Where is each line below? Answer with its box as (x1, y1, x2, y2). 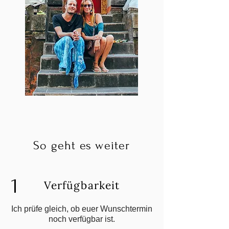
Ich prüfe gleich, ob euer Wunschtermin (11, 204, 152, 213)
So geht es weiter (33, 139, 130, 152)
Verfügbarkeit (44, 178, 120, 192)
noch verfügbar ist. (49, 215, 115, 223)
